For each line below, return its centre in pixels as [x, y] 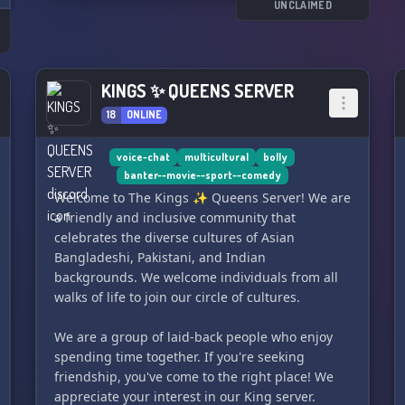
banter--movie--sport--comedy [202, 175]
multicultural [217, 157]
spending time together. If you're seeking [179, 357]
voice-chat [144, 157]
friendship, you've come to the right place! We [193, 377]
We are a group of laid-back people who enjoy [193, 337]
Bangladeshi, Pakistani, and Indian [160, 257]
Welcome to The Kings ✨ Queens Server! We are [202, 198]
